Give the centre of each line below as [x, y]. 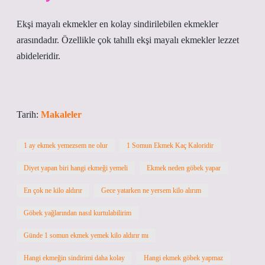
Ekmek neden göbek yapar [184, 168]
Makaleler [61, 114]
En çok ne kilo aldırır [53, 190]
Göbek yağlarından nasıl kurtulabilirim [77, 213]
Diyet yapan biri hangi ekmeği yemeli [76, 168]
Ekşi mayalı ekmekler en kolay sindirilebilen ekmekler [117, 24]
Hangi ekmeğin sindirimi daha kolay [74, 258]
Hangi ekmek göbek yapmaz [183, 258]
